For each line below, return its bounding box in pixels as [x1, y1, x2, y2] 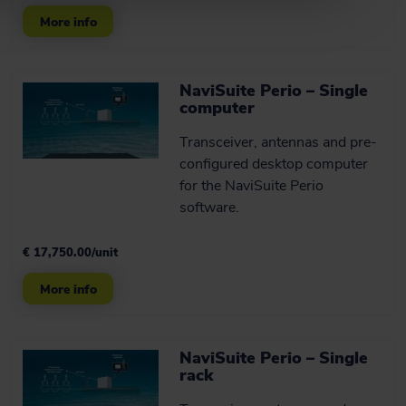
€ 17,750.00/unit [23, 245, 118, 261]
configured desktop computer [179, 154, 369, 174]
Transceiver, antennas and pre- [179, 132, 378, 152]
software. [179, 198, 240, 217]
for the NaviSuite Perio [179, 176, 324, 196]
